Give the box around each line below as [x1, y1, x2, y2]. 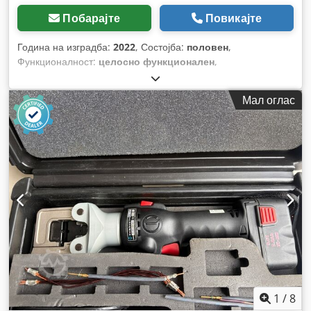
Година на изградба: [17, 40, 113, 53]
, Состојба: [135, 40, 187, 53]
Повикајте [205, 10, 262, 26]
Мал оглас [242, 92, 295, 108]
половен [187, 40, 228, 53]
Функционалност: [17, 55, 99, 68]
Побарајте [62, 10, 120, 26]
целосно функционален [99, 55, 215, 68]
